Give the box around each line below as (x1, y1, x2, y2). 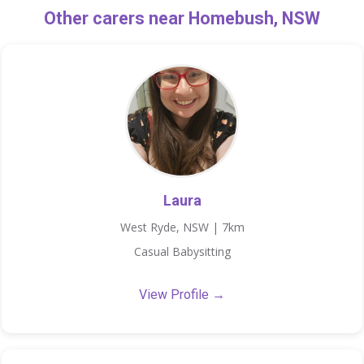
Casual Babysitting (133, 244, 231, 259)
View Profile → (139, 287, 225, 302)
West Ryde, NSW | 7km (119, 219, 245, 235)
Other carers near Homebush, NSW (44, 8, 320, 28)
